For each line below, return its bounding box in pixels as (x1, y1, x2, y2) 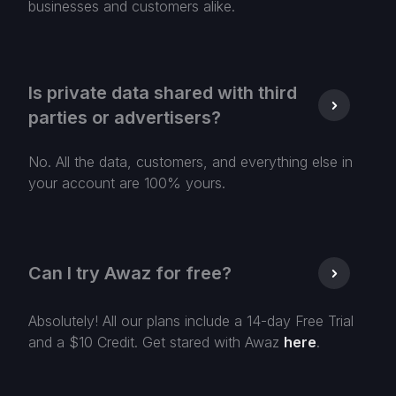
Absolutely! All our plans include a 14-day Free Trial (28, 312, 354, 331)
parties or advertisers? (28, 107, 221, 129)
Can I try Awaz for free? (28, 263, 232, 285)
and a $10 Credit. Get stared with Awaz (28, 333, 284, 352)
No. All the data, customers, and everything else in (28, 153, 353, 171)
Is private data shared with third (28, 82, 297, 104)
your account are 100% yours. (28, 174, 225, 193)
